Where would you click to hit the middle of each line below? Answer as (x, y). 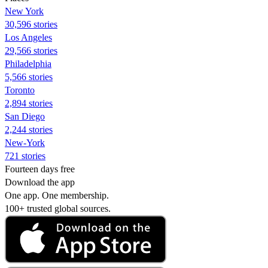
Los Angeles (28, 37)
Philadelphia (28, 63)
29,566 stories (31, 50)
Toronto (20, 90)
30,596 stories (31, 24)
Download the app (40, 182)
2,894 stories (29, 103)
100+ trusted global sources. (58, 208)
